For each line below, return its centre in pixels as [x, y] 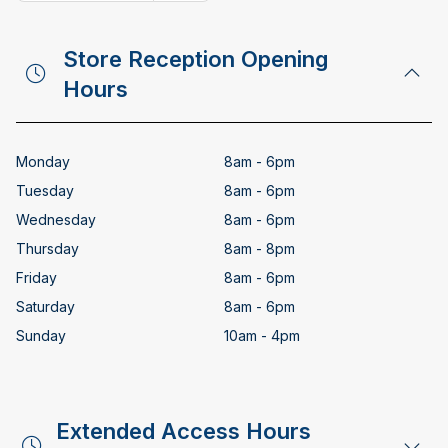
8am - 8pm [259, 248]
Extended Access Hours [183, 431]
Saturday [45, 306]
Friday [36, 277]
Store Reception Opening [196, 59]
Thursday [47, 248]
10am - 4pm [262, 335]
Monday [43, 161]
